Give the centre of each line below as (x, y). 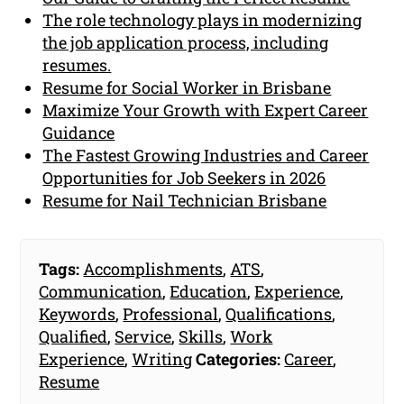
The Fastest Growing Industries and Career (206, 155)
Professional (171, 313)
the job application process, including (186, 42)
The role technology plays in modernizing (202, 19)
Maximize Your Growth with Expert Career (206, 110)
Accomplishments (153, 268)
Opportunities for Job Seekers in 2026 (184, 177)
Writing (162, 358)
